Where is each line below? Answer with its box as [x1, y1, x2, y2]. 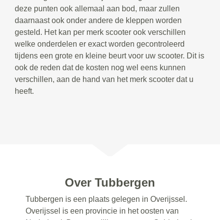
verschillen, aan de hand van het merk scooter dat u [15, 75, 193, 83]
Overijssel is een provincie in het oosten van [26, 206, 179, 215]
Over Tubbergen [64, 175, 155, 189]
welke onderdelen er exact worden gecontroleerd [15, 39, 185, 48]
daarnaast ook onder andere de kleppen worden [15, 16, 182, 25]
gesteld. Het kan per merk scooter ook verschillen [15, 27, 186, 36]
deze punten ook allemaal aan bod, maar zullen [15, 4, 180, 13]
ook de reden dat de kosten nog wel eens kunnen [15, 63, 186, 72]
